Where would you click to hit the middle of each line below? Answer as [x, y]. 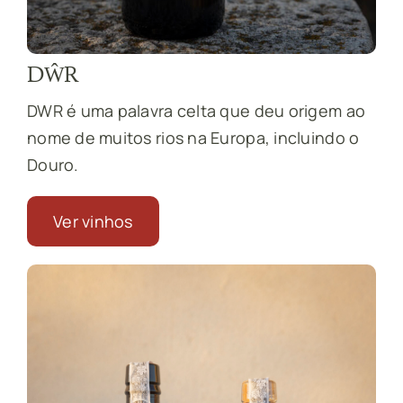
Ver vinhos [93, 222]
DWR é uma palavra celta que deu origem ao [196, 111]
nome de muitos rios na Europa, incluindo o [193, 138]
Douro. [53, 165]
